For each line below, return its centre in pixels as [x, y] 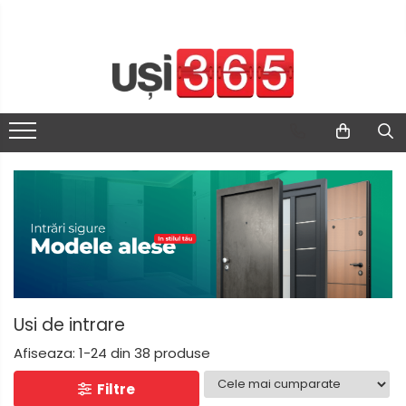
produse [182, 353]
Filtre [113, 389]
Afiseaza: [44, 353]
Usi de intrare [69, 324]
